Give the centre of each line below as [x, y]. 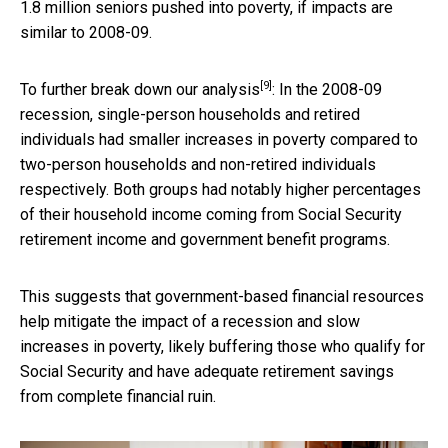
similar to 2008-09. [86, 32]
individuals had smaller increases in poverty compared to [219, 139]
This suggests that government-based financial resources [222, 296]
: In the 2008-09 [327, 89]
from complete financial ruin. [118, 396]
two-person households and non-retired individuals [198, 164]
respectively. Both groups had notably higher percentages [220, 189]
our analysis [218, 89]
